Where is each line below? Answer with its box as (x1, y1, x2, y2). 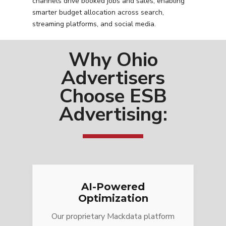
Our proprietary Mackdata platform (51, 210, 175, 222)
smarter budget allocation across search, (32, 7, 164, 17)
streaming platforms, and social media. (32, 19, 156, 29)
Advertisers (61, 64, 165, 91)
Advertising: (59, 100, 167, 128)
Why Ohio (68, 46, 158, 73)
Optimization (78, 192, 148, 204)
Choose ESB (59, 82, 167, 109)
